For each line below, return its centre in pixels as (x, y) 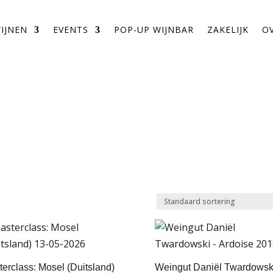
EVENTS (70, 30)
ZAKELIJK (228, 30)
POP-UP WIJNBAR (154, 30)
